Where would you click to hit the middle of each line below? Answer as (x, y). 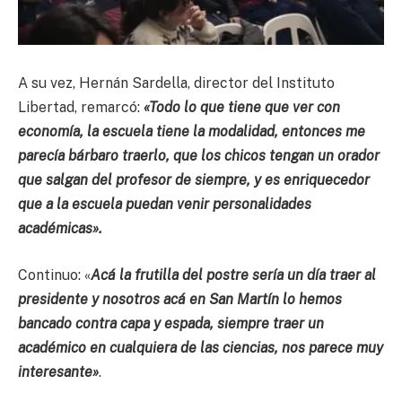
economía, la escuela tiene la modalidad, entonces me (192, 132)
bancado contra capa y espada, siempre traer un (171, 323)
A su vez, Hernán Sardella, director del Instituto (176, 83)
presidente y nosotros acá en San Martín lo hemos (180, 299)
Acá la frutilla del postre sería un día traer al (233, 275)
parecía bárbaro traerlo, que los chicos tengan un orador (199, 156)
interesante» (58, 371)
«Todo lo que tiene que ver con (242, 108)
